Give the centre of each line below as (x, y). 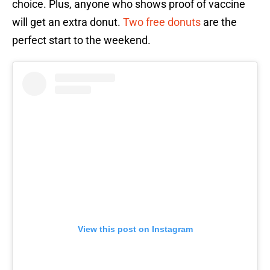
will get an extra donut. (67, 22)
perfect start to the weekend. (81, 40)
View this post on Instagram (135, 229)
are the (219, 22)
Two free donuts (162, 22)
